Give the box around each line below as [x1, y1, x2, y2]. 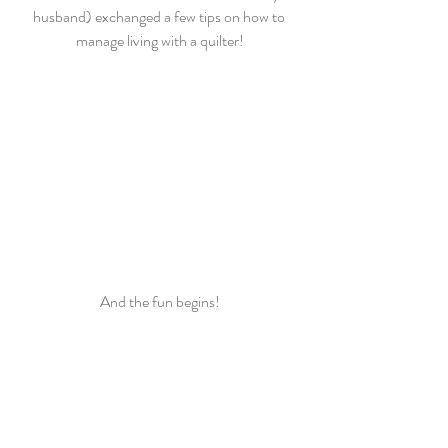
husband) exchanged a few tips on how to [32, 5, 288, 29]
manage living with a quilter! [76, 29, 244, 53]
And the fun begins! [100, 290, 220, 314]
